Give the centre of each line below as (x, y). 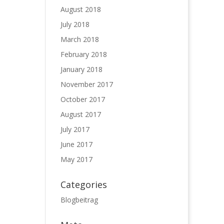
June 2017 (76, 144)
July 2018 (75, 24)
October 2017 (82, 99)
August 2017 (80, 114)
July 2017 (75, 129)
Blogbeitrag (79, 200)
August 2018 (80, 9)
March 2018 (79, 39)
